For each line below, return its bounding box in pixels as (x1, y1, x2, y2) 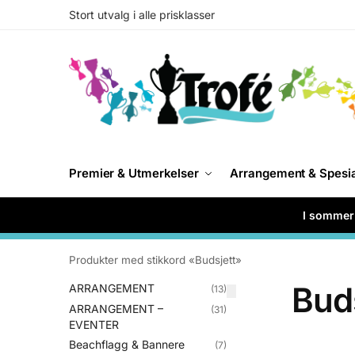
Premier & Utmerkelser (69, 166, 199, 181)
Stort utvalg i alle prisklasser (69, 8, 215, 21)
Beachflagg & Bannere (69, 338, 185, 352)
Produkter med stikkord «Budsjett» (69, 254, 242, 266)
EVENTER (69, 317, 119, 331)
